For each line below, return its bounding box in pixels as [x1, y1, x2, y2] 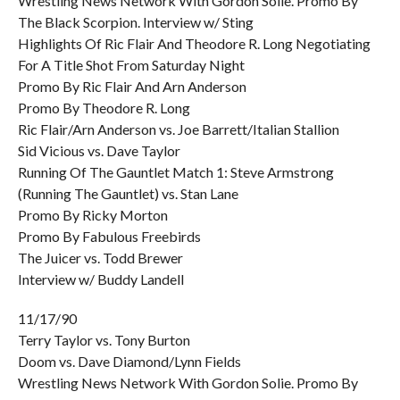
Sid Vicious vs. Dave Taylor [17, 142, 180, 159]
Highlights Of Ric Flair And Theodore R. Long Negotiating [17, 35, 371, 52]
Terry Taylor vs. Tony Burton [17, 331, 190, 348]
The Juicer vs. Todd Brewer [17, 249, 183, 266]
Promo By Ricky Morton [17, 206, 168, 223]
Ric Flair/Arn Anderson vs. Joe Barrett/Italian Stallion [17, 121, 339, 137]
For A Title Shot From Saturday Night [17, 56, 245, 73]
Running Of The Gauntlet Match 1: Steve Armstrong [17, 163, 334, 180]
